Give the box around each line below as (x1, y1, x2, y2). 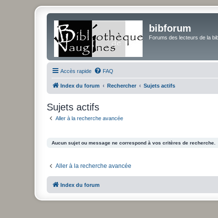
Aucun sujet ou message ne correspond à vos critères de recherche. (52, 140, 216, 145)
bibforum (149, 23, 191, 34)
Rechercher (107, 83, 136, 89)
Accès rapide (60, 68, 91, 74)
